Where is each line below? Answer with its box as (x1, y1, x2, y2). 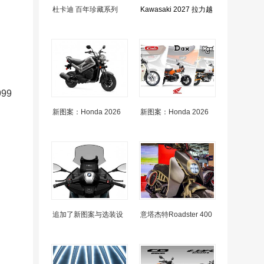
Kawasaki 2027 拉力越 (140, 5, 213, 14)
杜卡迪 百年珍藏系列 (52, 5, 118, 14)
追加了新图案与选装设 (52, 210, 123, 219)
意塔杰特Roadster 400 (140, 210, 212, 219)
